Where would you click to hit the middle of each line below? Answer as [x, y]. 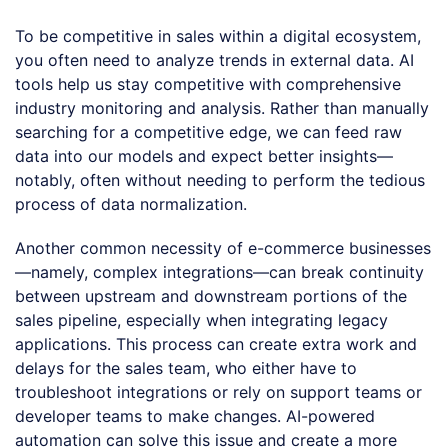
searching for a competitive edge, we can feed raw [208, 131]
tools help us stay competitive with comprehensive [208, 83]
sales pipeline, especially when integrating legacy [201, 319]
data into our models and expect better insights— [204, 155]
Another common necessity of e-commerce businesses [223, 247]
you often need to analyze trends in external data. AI [214, 59]
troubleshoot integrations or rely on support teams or [218, 391]
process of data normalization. [131, 203]
